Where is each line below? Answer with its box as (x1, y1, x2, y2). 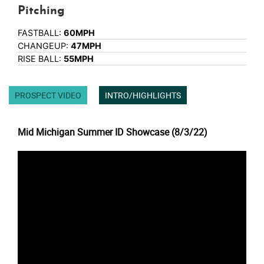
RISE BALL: (18, 54, 64, 64)
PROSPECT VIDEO (15, 90, 81, 101)
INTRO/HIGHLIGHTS (105, 90, 181, 101)
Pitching (18, 5, 65, 18)
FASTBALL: (18, 28, 64, 38)
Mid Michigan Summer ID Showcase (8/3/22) (18, 126, 207, 139)
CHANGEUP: (18, 41, 71, 51)
